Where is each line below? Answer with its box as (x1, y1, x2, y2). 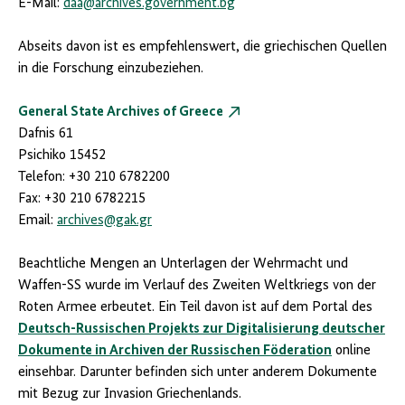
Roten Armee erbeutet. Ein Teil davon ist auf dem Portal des (18, 300, 372, 316)
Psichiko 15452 (18, 148, 106, 164)
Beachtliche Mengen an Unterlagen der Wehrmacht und (18, 257, 348, 272)
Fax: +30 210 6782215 (18, 192, 146, 207)
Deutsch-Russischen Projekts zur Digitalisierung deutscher (18, 322, 385, 337)
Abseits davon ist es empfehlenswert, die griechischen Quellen (18, 40, 387, 55)
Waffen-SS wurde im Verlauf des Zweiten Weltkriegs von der (18, 278, 376, 294)
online (332, 344, 371, 359)
